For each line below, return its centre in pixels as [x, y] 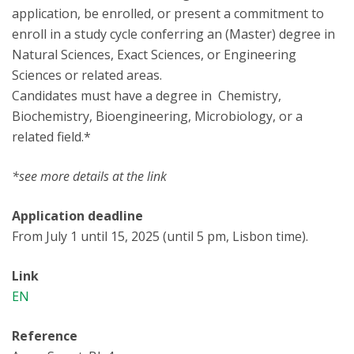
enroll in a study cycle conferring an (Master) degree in [175, 34]
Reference [45, 336]
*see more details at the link [89, 176]
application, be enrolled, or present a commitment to [168, 13]
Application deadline [77, 216]
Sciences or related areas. [87, 75]
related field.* [51, 137]
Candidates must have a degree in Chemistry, [147, 96]
